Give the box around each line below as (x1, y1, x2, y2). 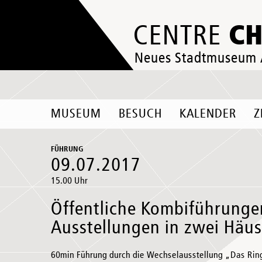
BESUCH (119, 108, 162, 120)
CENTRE (133, 23, 229, 50)
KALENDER (180, 108, 236, 120)
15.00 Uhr (51, 177, 88, 186)
